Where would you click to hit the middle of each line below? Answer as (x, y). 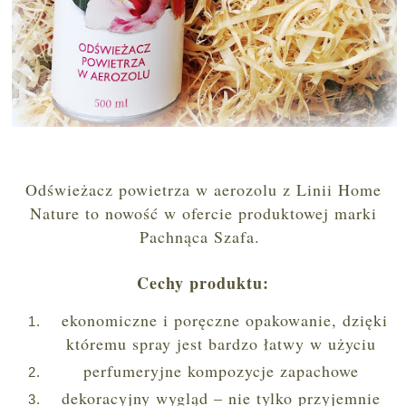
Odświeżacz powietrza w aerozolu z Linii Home (203, 190)
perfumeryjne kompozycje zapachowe (221, 370)
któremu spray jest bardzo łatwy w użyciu (221, 344)
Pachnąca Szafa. (203, 237)
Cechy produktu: (203, 283)
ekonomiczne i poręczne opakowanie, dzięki (221, 320)
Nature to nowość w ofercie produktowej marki (203, 213)
